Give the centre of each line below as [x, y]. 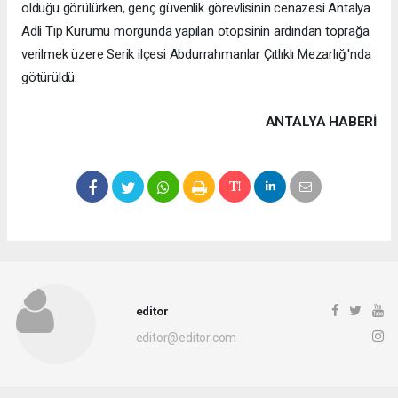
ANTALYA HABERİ [321, 122]
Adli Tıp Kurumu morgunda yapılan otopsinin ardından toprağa [195, 32]
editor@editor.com [186, 337]
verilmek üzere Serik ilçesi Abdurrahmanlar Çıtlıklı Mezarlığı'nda [196, 55]
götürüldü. [50, 78]
